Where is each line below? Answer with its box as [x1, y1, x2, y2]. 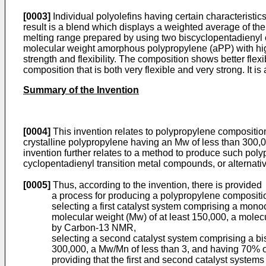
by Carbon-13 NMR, [52, 223, 136, 233]
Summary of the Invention [23, 85, 139, 95]
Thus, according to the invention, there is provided [50, 180, 262, 190]
